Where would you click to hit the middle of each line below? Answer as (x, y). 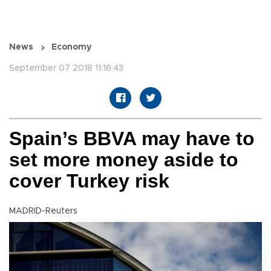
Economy (71, 47)
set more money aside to (124, 160)
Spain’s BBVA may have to (132, 139)
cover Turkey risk (89, 181)
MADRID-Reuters (43, 211)
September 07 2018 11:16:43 (66, 69)
